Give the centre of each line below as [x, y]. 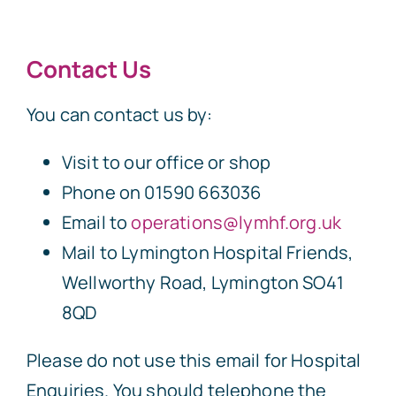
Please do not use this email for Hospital [194, 361]
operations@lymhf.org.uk [236, 223]
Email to [96, 223]
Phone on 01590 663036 [161, 193]
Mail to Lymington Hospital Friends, [207, 253]
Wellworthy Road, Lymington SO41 [202, 283]
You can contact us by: [119, 115]
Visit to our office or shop [166, 163]
